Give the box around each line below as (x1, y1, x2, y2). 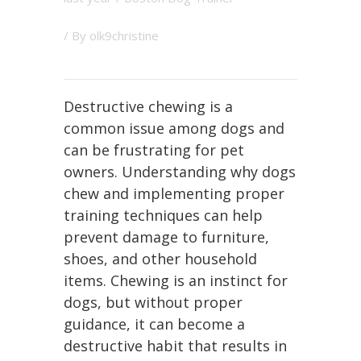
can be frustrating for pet (64, 140, 244, 160)
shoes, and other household (64, 249, 257, 268)
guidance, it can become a (64, 314, 245, 334)
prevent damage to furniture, (64, 227, 269, 247)
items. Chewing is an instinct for (64, 271, 288, 290)
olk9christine (89, 27, 159, 44)
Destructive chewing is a (64, 97, 233, 116)
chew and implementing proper (64, 184, 284, 203)
